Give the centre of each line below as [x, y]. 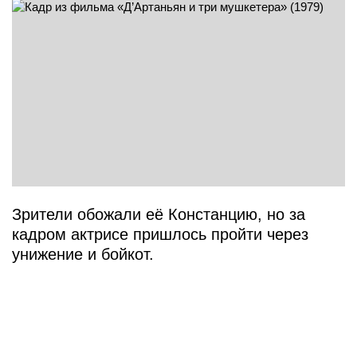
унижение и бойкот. [83, 255]
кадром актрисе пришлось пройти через [160, 235]
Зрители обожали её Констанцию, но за [159, 215]
